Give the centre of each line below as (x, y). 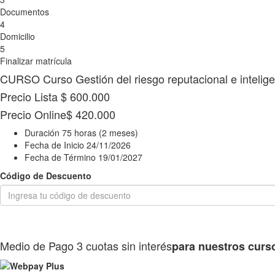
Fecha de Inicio (56, 145)
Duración (43, 133)
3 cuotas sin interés (124, 246)
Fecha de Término (61, 157)
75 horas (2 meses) (100, 133)
